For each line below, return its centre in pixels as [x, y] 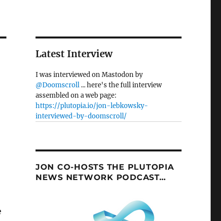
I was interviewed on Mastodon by [89, 75]
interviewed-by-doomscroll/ [81, 116]
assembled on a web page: [76, 95]
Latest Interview [74, 54]
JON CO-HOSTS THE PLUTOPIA [105, 167]
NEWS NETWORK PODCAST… [101, 177]
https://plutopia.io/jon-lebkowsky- [92, 106]
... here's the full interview [120, 85]
